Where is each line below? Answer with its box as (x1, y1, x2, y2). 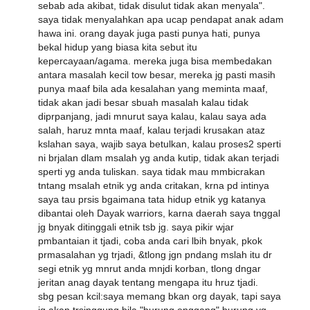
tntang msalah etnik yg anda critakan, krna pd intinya (38, 180, 269, 192)
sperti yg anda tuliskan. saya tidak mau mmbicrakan (38, 166, 265, 178)
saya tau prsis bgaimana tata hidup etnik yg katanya (38, 194, 266, 206)
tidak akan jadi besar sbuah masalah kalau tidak (38, 97, 248, 109)
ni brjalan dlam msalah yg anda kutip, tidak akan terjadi (38, 152, 279, 164)
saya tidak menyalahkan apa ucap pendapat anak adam (38, 14, 284, 26)
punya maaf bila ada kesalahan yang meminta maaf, (38, 83, 268, 95)
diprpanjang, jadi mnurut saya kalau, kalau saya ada (38, 111, 266, 122)
